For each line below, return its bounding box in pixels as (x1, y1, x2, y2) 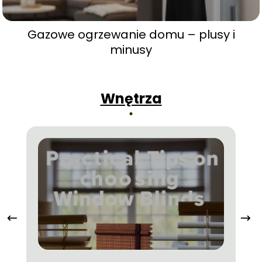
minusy (110, 41, 152, 58)
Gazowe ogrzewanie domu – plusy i (27, 26, 235, 43)
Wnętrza (100, 89, 162, 109)
